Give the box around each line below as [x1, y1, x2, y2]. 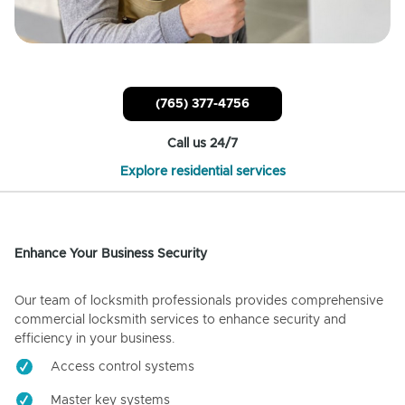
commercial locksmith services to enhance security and [14, 314, 346, 327]
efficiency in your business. [14, 333, 175, 346]
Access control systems [51, 361, 194, 374]
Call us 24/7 [167, 137, 238, 151]
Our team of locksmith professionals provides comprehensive [14, 295, 383, 308]
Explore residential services [119, 165, 286, 179]
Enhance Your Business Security [14, 248, 207, 261]
